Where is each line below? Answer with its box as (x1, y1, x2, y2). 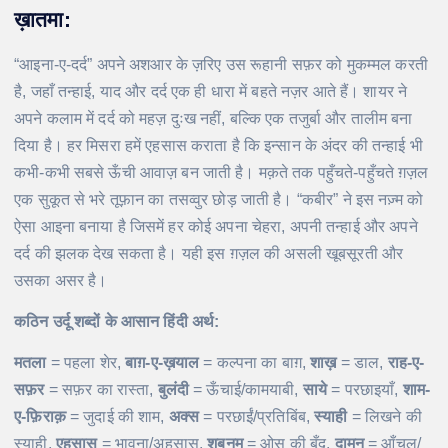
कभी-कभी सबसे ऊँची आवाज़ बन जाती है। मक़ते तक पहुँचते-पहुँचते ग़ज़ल (14, 164, 429, 182)
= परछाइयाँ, (327, 381, 403, 399)
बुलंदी (157, 381, 189, 399)
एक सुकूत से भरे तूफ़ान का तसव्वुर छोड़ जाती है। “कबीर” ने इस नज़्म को (14, 191, 423, 209)
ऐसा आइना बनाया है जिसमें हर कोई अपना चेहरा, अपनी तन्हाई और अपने (14, 218, 418, 236)
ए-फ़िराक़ (14, 408, 66, 426)
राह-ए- (387, 354, 425, 372)
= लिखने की (347, 408, 422, 426)
